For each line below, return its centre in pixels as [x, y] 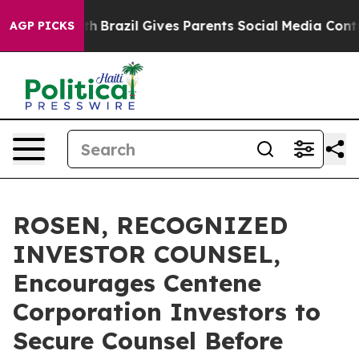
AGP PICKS [42, 26]
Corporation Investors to [167, 312]
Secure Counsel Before [148, 341]
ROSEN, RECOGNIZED [150, 225]
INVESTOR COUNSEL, [147, 254]
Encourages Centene [137, 283]
